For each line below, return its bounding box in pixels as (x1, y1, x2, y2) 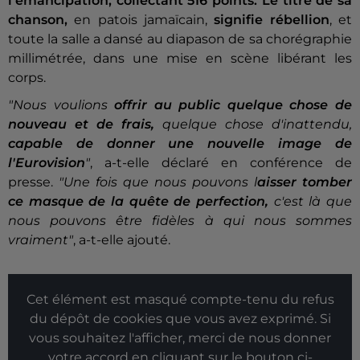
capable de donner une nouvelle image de (8, 136, 352, 152)
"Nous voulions (8, 97, 115, 113)
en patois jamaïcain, (67, 12, 215, 28)
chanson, (8, 12, 67, 28)
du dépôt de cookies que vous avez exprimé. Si (29, 311, 331, 327)
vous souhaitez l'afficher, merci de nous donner (29, 330, 331, 346)
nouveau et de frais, (8, 117, 154, 133)
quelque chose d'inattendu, (154, 117, 352, 133)
